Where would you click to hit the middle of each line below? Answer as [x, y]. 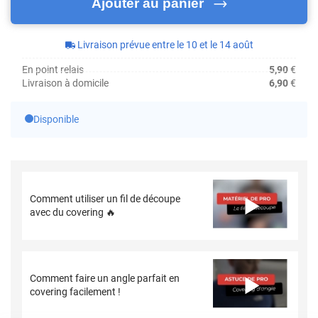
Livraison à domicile [65, 83]
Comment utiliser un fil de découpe [105, 199]
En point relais [53, 70]
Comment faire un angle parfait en [105, 279]
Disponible [56, 120]
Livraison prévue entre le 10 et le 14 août [165, 45]
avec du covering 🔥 [73, 213]
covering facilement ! [76, 292]
